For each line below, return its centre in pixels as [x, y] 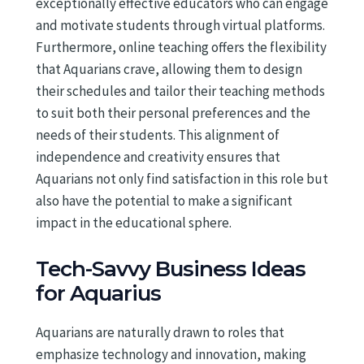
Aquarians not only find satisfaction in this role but [182, 179]
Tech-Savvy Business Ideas [171, 269]
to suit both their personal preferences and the [173, 113]
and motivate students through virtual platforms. [180, 26]
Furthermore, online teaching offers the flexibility [181, 48]
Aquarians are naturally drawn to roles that [160, 332]
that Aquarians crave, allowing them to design [169, 69]
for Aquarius [98, 293]
